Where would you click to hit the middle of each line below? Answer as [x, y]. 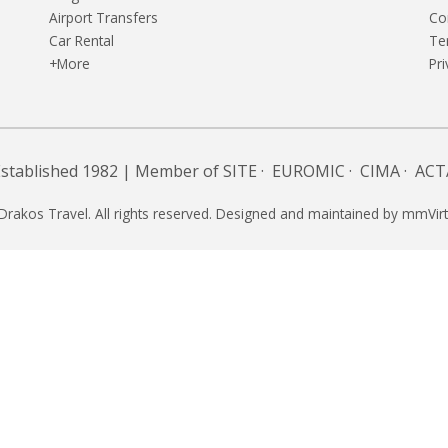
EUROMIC [308, 170]
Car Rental [81, 40]
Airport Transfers [103, 17]
